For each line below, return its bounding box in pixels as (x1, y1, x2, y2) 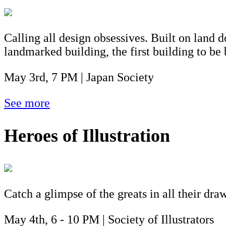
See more (4, 96, 50, 110)
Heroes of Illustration (4, 126, 170, 146)
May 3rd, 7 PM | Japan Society (4, 71, 154, 84)
